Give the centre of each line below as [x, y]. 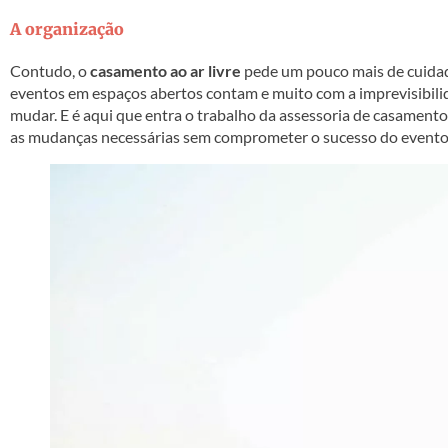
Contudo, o [50, 71]
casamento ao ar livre [165, 71]
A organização [67, 29]
